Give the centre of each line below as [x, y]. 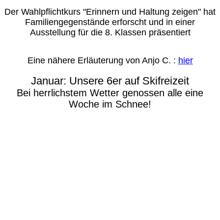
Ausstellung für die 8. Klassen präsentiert [110, 32]
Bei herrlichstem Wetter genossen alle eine [110, 93]
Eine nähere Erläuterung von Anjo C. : [103, 60]
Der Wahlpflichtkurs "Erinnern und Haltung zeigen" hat [110, 12]
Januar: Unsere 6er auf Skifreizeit [110, 81]
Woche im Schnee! [110, 104]
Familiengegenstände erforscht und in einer [110, 22]
